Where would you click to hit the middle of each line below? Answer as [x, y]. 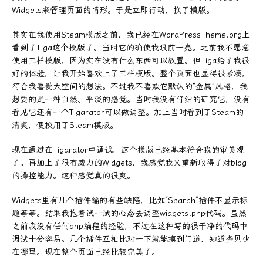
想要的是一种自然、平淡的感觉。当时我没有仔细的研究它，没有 [131, 99]
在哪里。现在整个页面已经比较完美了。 [86, 252]
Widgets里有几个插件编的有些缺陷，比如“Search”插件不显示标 [130, 200]
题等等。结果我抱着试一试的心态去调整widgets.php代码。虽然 [129, 213]
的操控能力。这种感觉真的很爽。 [73, 176]
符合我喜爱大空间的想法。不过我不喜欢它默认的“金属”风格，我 [130, 86]
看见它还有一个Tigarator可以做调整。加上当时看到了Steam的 [128, 112]
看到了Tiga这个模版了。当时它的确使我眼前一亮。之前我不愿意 [131, 48]
